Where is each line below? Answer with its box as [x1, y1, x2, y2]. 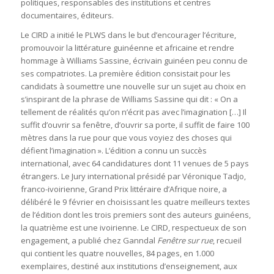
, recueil [212, 234, 242, 246]
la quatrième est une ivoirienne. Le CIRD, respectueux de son [20, 221, 246, 233]
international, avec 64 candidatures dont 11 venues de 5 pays [20, 157, 249, 169]
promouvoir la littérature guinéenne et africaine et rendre [20, 42, 234, 53]
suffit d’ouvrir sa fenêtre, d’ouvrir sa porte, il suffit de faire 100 [20, 119, 250, 130]
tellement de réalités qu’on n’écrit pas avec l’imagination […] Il [20, 106, 246, 117]
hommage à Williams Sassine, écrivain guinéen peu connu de [20, 54, 248, 66]
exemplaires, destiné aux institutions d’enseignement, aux [20, 260, 237, 272]
